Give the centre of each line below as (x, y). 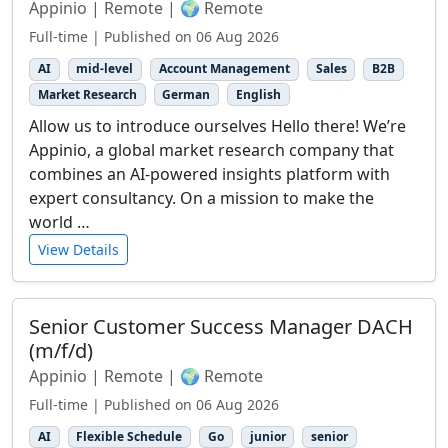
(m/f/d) (61, 350)
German (186, 94)
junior (267, 436)
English (258, 94)
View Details (78, 249)
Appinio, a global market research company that (211, 149)
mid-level (105, 69)
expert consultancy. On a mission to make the (201, 197)
